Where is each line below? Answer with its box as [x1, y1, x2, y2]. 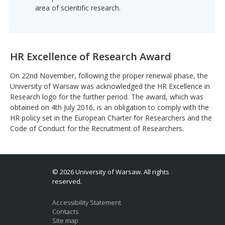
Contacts [52, 207, 78, 216]
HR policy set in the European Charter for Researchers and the [10, 113, 212, 123]
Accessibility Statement [52, 198, 121, 207]
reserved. [52, 177, 82, 186]
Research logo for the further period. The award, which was [10, 92, 203, 102]
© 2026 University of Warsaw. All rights [52, 167, 169, 177]
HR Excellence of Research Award [10, 50, 171, 64]
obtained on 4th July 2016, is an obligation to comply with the [10, 102, 209, 113]
